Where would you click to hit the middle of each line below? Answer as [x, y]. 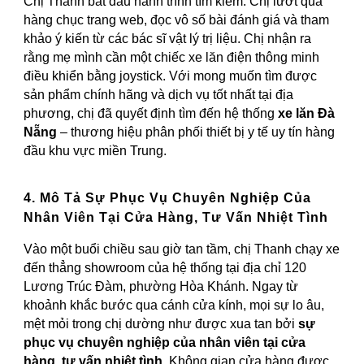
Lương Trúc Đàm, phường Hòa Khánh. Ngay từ [161, 287]
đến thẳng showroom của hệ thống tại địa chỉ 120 [165, 268]
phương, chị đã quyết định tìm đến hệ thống [151, 113]
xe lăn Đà [307, 113]
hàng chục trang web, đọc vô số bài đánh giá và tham [177, 19]
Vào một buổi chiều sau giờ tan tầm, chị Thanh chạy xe [182, 249]
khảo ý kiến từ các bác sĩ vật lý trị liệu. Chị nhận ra [168, 38]
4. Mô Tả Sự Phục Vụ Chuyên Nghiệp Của [168, 198]
